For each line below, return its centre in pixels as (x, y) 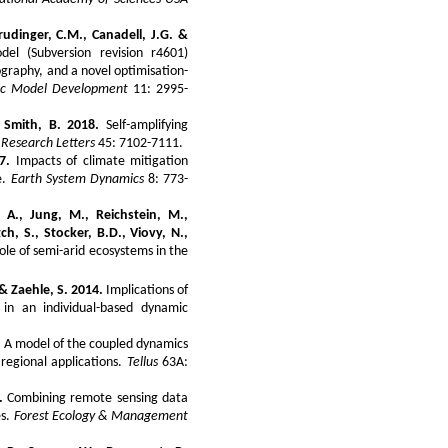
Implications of (145, 290)
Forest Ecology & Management (101, 416)
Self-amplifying (144, 125)
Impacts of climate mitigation (99, 161)
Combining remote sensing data (95, 398)
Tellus (142, 362)
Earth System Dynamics (77, 179)
